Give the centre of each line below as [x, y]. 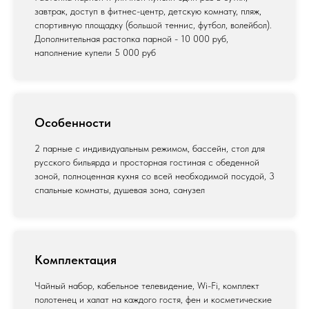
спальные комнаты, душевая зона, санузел [120, 190]
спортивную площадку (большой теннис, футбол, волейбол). [153, 25]
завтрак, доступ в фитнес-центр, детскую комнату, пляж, [148, 11]
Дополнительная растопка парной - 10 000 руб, [131, 39]
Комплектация [76, 260]
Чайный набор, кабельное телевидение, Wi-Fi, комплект [147, 286]
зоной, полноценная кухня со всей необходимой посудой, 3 [154, 176]
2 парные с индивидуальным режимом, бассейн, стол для [150, 149]
